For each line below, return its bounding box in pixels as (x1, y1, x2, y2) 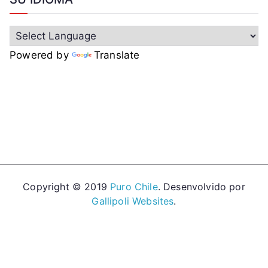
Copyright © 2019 (23, 181, 111, 193)
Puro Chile (110, 181, 158, 193)
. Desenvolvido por (157, 181, 245, 193)
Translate (93, 48, 140, 61)
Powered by (10, 48, 72, 61)
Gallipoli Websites (92, 195, 174, 207)
